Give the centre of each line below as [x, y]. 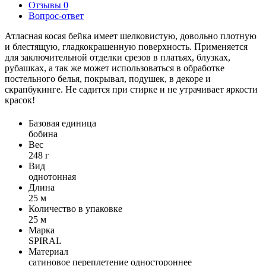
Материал [48, 252]
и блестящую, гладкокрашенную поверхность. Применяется [126, 47]
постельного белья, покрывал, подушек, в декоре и [108, 79]
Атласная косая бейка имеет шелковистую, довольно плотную [131, 36]
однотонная [52, 177]
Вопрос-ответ [56, 16]
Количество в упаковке [75, 209]
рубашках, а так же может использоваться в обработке [115, 68]
